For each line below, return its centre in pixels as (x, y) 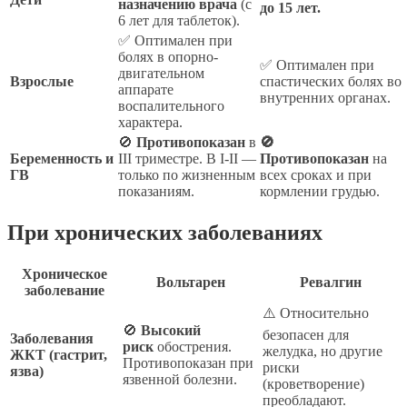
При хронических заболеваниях (165, 233)
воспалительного (171, 106)
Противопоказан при (188, 363)
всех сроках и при (316, 175)
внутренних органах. (325, 98)
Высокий (171, 331)
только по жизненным (187, 175)
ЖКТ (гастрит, (59, 355)
